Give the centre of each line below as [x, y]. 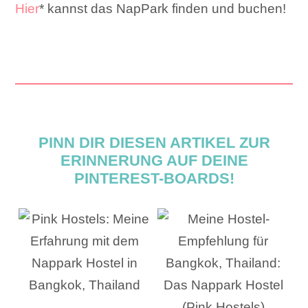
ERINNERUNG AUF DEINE [154, 160]
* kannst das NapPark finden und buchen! [163, 9]
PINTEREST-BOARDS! [154, 178]
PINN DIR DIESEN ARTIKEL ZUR [154, 142]
